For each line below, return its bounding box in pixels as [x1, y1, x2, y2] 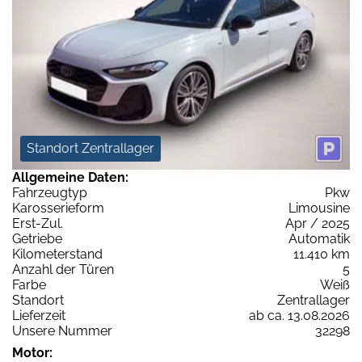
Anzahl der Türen [12, 262, 114, 278]
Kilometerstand [12, 246, 103, 263]
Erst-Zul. [12, 216, 63, 232]
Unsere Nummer [12, 323, 112, 339]
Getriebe [12, 231, 62, 247]
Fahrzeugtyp [12, 185, 87, 201]
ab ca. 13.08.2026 [249, 308, 350, 324]
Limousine [288, 200, 350, 217]
